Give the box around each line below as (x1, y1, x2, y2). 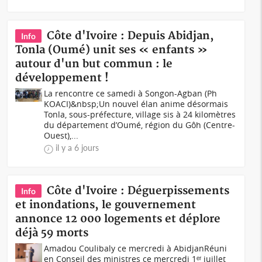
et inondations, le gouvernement (15, 198, 196, 212)
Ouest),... (44, 130, 79, 141)
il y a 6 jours (56, 143, 99, 153)
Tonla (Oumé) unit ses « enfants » (15, 43, 208, 57)
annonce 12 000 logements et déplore (15, 212, 221, 226)
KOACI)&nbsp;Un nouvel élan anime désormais (44, 98, 229, 109)
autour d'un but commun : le (15, 57, 173, 71)
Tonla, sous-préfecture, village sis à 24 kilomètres (44, 109, 236, 120)
